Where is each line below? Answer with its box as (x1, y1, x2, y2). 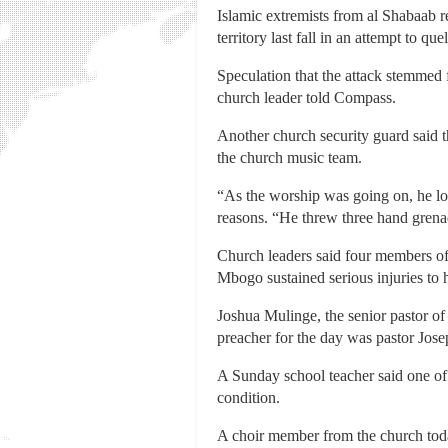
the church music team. (217, 149, 362, 167)
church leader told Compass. (217, 89, 396, 107)
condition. (217, 389, 280, 407)
